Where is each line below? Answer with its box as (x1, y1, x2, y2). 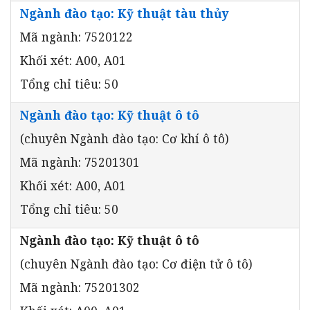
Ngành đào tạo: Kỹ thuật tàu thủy (20, 4, 229, 21)
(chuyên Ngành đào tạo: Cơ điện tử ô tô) (20, 255, 253, 272)
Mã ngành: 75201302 (20, 278, 140, 295)
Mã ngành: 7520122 (20, 28, 133, 45)
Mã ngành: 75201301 (20, 153, 140, 170)
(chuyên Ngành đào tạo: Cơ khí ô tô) (20, 129, 229, 147)
